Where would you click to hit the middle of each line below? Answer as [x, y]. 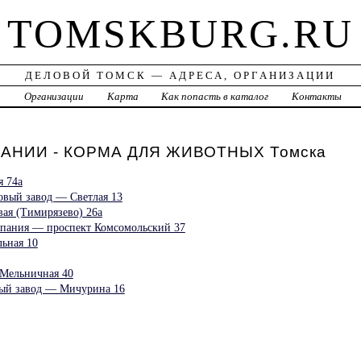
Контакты [317, 97]
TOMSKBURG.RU [180, 34]
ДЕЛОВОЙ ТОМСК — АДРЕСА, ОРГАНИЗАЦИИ [180, 76]
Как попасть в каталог [215, 97]
